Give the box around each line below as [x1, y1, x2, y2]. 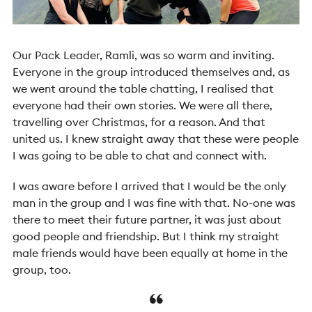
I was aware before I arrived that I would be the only [13, 178, 286, 193]
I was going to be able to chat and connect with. [13, 148, 270, 162]
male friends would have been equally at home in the [13, 245, 288, 260]
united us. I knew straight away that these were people [13, 131, 299, 146]
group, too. [13, 262, 74, 276]
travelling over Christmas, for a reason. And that [13, 114, 265, 129]
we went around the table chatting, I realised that [13, 81, 274, 95]
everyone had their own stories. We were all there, [13, 97, 272, 112]
